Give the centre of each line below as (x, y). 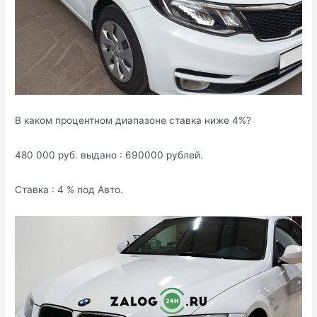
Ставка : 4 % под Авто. (69, 190)
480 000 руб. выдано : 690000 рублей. (109, 155)
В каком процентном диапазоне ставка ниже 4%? (133, 121)
